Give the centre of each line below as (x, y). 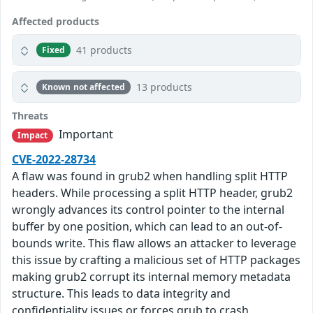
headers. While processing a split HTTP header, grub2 (152, 193)
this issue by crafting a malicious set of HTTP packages (156, 260)
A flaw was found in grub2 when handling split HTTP (150, 176)
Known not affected (83, 87)
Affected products (56, 22)
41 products (104, 50)
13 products (164, 87)
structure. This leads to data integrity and (121, 294)
